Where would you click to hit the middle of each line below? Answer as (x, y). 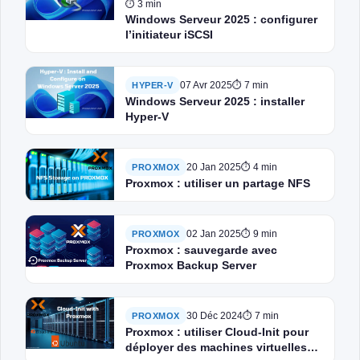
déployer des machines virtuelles (216, 347)
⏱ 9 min (259, 234)
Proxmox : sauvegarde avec (201, 250)
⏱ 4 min (259, 167)
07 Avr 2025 (206, 85)
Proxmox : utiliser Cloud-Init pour (217, 332)
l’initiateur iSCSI (169, 35)
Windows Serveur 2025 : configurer (221, 19)
